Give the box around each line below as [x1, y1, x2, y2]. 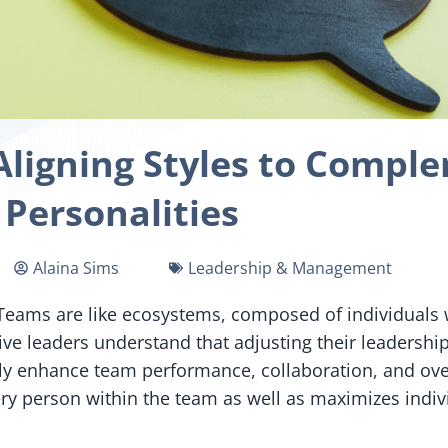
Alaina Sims [32, 256, 119, 279]
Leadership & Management [187, 256, 392, 279]
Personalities [5, 187, 239, 237]
